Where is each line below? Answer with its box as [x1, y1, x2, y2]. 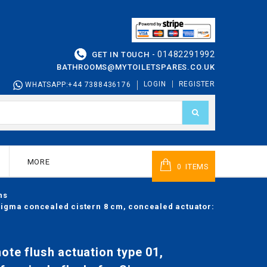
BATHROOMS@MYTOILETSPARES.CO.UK [57, 62, 215, 72]
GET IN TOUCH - [92, 49, 156, 59]
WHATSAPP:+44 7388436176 [23, 80, 131, 89]
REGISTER [178, 79, 215, 88]
